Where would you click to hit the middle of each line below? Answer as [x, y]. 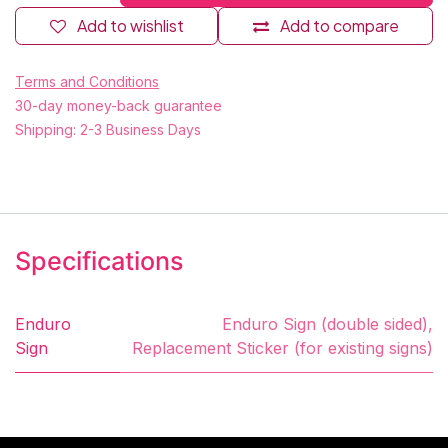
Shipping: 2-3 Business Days [108, 129]
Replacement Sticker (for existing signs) [282, 347]
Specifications [99, 260]
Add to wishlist [130, 25]
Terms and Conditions [87, 81]
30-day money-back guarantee [118, 105]
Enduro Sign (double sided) [325, 323]
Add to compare [339, 25]
